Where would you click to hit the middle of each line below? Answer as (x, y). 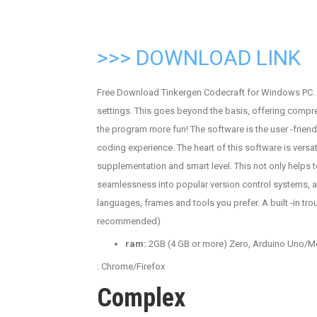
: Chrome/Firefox (131, 266)
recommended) (129, 221)
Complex (141, 298)
